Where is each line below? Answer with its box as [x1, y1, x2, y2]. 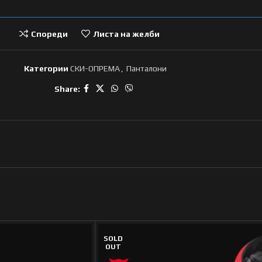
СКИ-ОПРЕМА [70, 64, 120, 74]
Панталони [126, 64, 167, 74]
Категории [24, 64, 68, 74]
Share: [54, 84, 80, 94]
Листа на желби [92, 29, 160, 39]
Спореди [31, 29, 68, 39]
